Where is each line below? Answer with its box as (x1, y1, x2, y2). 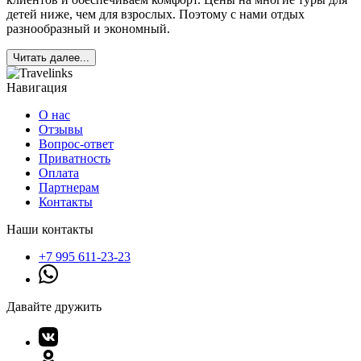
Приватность (39, 151, 110, 166)
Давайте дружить (6, 300, 102, 314)
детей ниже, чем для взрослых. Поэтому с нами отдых (6, 7, 305, 22)
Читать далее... (13, 52, 89, 64)
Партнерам (39, 180, 99, 195)
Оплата (39, 166, 79, 180)
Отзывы (39, 122, 83, 137)
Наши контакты (6, 222, 93, 237)
